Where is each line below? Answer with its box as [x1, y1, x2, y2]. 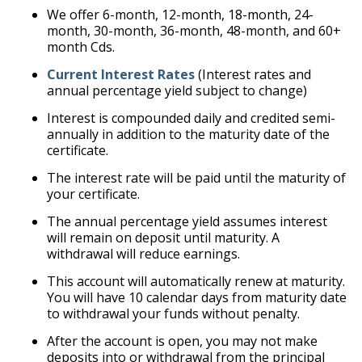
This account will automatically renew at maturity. [46, 272, 345, 290]
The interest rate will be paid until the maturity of [46, 169, 346, 187]
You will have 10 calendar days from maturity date [46, 288, 347, 306]
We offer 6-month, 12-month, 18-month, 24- [46, 6, 314, 23]
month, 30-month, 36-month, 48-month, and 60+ [46, 22, 341, 40]
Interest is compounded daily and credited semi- [46, 109, 335, 127]
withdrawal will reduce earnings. [46, 245, 240, 263]
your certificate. [46, 185, 140, 203]
